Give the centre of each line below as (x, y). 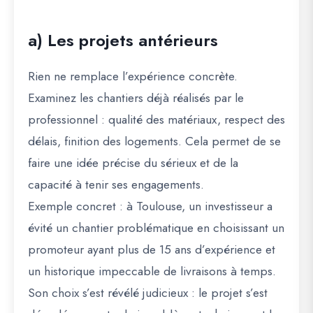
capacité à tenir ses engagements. (116, 184)
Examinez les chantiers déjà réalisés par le (136, 98)
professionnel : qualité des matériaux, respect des (156, 119)
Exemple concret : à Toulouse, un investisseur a (150, 206)
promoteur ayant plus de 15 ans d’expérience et (152, 249)
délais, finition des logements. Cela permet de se (154, 141)
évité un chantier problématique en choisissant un (156, 228)
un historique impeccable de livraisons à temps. (152, 271)
